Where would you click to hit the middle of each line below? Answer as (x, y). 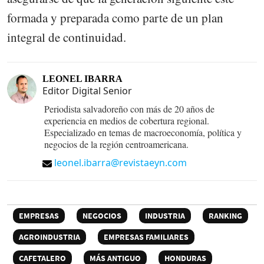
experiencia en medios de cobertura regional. (127, 121)
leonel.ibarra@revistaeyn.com (121, 163)
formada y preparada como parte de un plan (115, 17)
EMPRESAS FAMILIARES (146, 237)
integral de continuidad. (67, 37)
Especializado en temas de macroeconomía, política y (143, 133)
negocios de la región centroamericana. (116, 144)
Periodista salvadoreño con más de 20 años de (129, 109)
